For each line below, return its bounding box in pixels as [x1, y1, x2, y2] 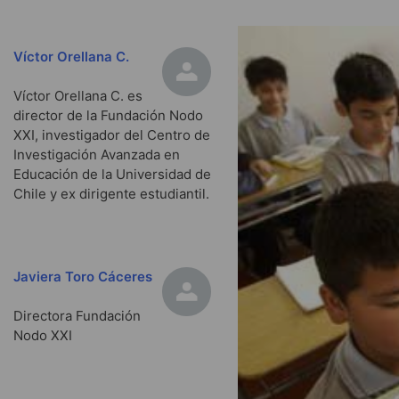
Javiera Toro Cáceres [13, 267, 152, 285]
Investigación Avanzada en [13, 146, 180, 164]
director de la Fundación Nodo [13, 107, 203, 125]
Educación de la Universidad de [13, 166, 211, 183]
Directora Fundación [13, 307, 141, 325]
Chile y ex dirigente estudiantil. [13, 185, 209, 203]
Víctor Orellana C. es [13, 87, 142, 105]
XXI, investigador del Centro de [13, 126, 210, 144]
